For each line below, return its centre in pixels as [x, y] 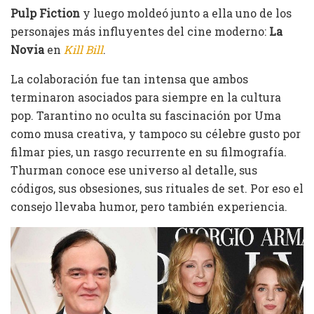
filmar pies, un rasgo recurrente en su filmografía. [149, 151]
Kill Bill [83, 49]
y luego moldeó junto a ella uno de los [186, 13]
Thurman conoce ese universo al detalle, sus [134, 170]
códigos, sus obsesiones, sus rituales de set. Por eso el [157, 188]
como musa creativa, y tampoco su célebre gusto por [156, 133]
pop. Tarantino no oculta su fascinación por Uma [146, 115]
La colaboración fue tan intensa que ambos [129, 78]
